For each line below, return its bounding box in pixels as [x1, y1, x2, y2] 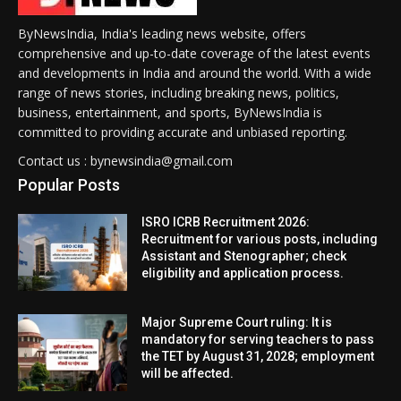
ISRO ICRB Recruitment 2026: [141, 215, 311, 230]
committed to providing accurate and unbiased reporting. [18, 124, 347, 141]
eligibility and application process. [141, 266, 345, 281]
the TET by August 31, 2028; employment [141, 348, 375, 363]
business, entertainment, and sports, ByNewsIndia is [18, 104, 322, 122]
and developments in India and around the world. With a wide [18, 64, 371, 82]
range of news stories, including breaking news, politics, [18, 84, 339, 102]
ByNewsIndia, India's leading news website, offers [18, 25, 306, 43]
